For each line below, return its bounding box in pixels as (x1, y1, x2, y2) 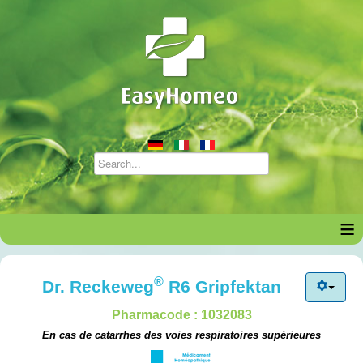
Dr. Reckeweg (41, 277, 154, 296)
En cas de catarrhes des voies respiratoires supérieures (42, 329, 321, 341)
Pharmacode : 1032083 (111, 308, 252, 322)
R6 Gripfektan (163, 277, 281, 296)
